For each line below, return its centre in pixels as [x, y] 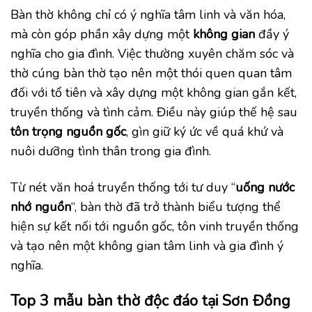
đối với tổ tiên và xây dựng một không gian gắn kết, [154, 93]
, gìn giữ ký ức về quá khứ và [205, 132]
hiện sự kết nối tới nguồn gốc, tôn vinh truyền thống [155, 226]
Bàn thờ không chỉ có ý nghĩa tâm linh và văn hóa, [148, 15]
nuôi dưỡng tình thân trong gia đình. [111, 151]
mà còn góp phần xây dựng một [102, 34]
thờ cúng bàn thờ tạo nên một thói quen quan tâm [151, 73]
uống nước [265, 187]
